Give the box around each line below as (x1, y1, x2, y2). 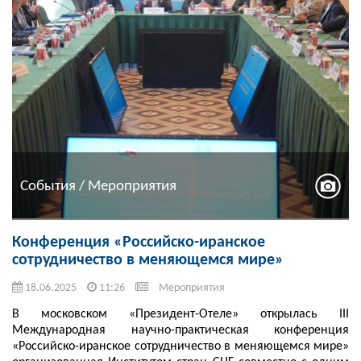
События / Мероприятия (20, 178, 176, 194)
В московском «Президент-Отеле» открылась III (12, 308, 349, 322)
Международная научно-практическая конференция (12, 324, 349, 338)
